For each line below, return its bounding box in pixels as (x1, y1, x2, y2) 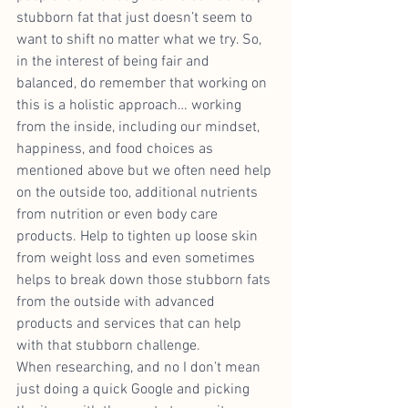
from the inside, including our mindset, (16, 117, 263, 137)
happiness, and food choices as (16, 139, 217, 158)
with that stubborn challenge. (16, 336, 200, 355)
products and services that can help (16, 314, 245, 333)
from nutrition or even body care (16, 205, 221, 224)
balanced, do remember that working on (16, 74, 270, 93)
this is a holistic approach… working (16, 96, 245, 115)
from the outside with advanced (16, 292, 219, 311)
